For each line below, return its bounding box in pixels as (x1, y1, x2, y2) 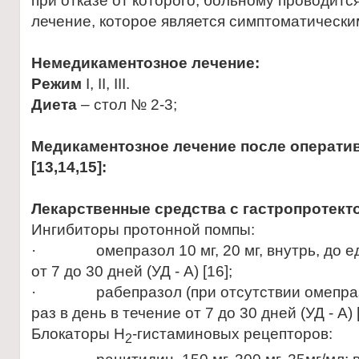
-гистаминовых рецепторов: (132, 325, 333, 342)
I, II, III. (86, 75, 130, 92)
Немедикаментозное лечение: (31, 54, 260, 71)
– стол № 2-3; (77, 96, 177, 113)
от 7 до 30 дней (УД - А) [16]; (31, 263, 232, 280)
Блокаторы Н (31, 325, 125, 342)
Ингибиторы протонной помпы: (31, 221, 255, 238)
